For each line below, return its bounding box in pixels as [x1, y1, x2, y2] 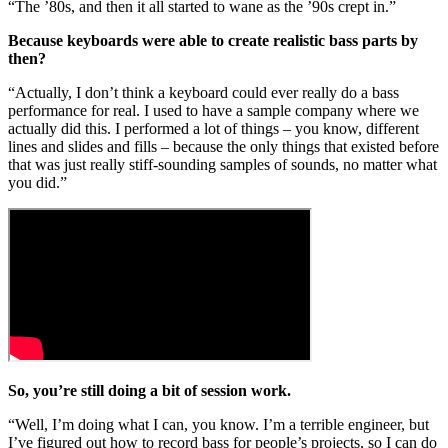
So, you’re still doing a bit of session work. [8, 382, 291, 400]
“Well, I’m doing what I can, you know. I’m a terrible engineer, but [8, 416, 429, 434]
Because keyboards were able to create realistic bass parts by [8, 32, 418, 50]
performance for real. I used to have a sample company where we [8, 102, 419, 120]
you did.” [8, 174, 67, 192]
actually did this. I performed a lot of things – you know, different [8, 120, 419, 138]
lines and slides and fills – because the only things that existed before [8, 138, 439, 156]
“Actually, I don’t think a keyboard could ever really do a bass [8, 84, 399, 102]
